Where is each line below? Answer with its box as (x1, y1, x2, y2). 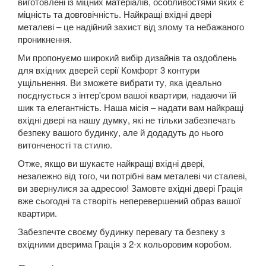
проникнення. (18, 33, 72, 46)
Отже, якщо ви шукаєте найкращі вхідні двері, (18, 157, 205, 170)
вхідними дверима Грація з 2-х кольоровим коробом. (18, 237, 232, 251)
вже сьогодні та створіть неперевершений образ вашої (18, 194, 240, 207)
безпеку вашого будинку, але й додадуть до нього (18, 126, 223, 139)
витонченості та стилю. (18, 138, 112, 151)
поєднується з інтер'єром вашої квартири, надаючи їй (18, 88, 236, 102)
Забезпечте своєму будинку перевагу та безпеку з (18, 225, 225, 238)
